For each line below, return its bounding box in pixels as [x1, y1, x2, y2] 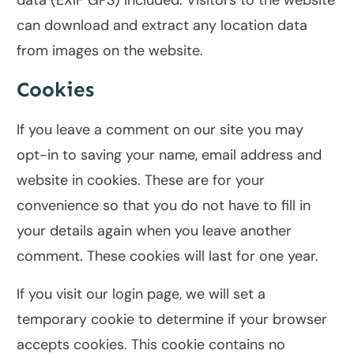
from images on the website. [17, 41, 203, 61]
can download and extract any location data [17, 16, 307, 36]
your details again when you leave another [17, 221, 292, 241]
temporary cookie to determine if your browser [17, 310, 327, 330]
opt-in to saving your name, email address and [17, 145, 322, 165]
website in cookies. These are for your [17, 171, 265, 190]
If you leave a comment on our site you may [17, 120, 303, 140]
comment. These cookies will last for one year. [17, 247, 318, 266]
